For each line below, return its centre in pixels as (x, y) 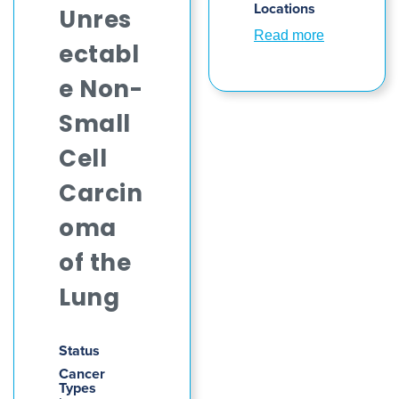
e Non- (101, 91)
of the (95, 265)
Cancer (82, 374)
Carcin (101, 195)
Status (79, 350)
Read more (289, 35)
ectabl (99, 57)
